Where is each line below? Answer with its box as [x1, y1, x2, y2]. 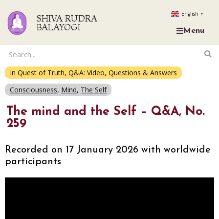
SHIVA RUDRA [37, 13, 98, 24]
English [181, 10, 198, 18]
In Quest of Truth [10, 68, 65, 77]
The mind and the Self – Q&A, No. [6, 106, 205, 118]
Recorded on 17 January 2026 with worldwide [5, 145, 211, 155]
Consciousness [10, 85, 57, 94]
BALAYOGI [37, 22, 81, 33]
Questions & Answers [109, 68, 177, 77]
